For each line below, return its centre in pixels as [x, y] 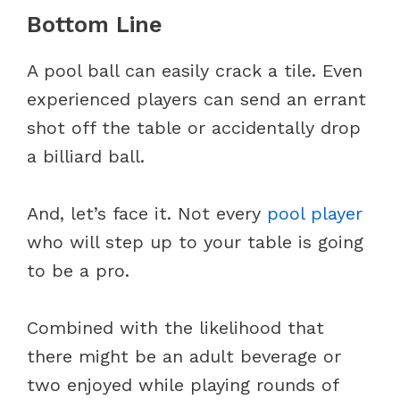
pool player [315, 213]
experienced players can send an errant [196, 99]
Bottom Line [95, 24]
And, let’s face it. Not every [147, 213]
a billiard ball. [89, 156]
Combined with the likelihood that [175, 327]
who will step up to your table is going [195, 242]
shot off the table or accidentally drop [194, 127]
